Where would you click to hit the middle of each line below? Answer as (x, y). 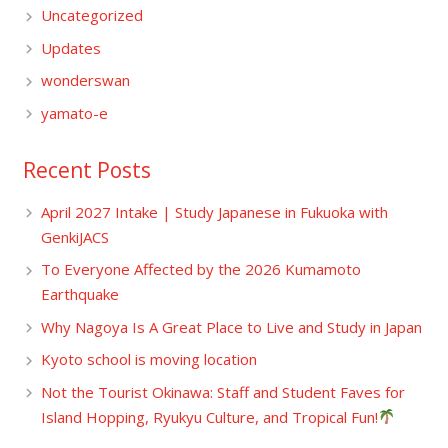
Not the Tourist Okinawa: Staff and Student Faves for (222, 391)
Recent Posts (86, 169)
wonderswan (85, 80)
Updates (70, 47)
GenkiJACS (74, 236)
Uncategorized (91, 15)
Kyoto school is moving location (148, 359)
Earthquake (87, 294)
